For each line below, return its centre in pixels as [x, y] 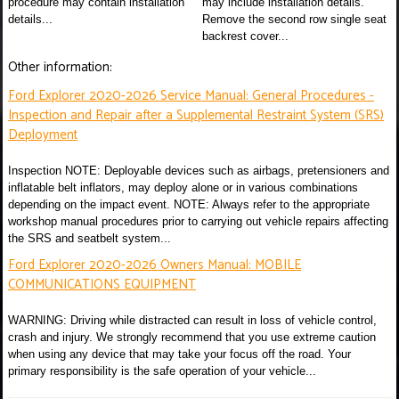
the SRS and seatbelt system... [90, 238]
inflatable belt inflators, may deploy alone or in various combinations [183, 187]
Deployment [43, 134]
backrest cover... [245, 36]
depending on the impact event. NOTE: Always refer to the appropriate [189, 204]
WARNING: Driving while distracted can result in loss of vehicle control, [192, 320]
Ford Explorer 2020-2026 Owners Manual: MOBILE [155, 265]
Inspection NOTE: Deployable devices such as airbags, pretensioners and [199, 170]
